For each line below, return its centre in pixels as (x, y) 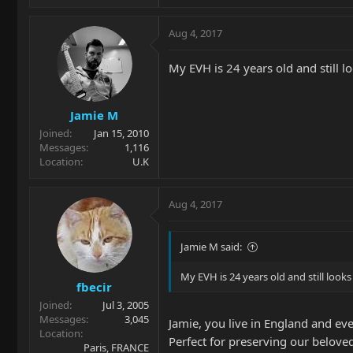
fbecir (94, 286)
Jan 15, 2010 (121, 133)
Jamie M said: (211, 247)
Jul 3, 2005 (126, 305)
